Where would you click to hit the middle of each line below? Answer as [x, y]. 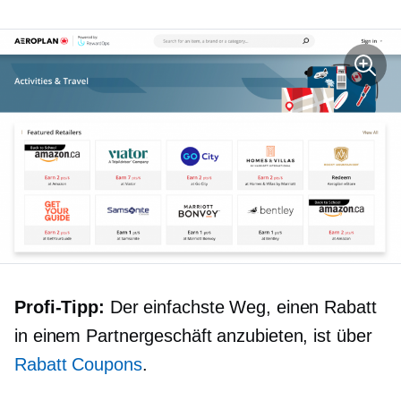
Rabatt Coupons [78, 364]
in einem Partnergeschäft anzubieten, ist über [193, 335]
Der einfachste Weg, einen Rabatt [240, 307]
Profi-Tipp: [60, 307]
